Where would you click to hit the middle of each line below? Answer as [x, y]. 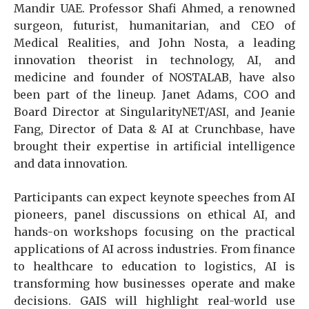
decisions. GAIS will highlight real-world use [154, 300]
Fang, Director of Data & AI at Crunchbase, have [154, 129]
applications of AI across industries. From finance [154, 249]
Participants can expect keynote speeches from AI [154, 197]
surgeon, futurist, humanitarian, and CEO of [154, 25]
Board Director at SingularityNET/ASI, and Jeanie [154, 111]
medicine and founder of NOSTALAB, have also [154, 77]
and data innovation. [71, 163]
